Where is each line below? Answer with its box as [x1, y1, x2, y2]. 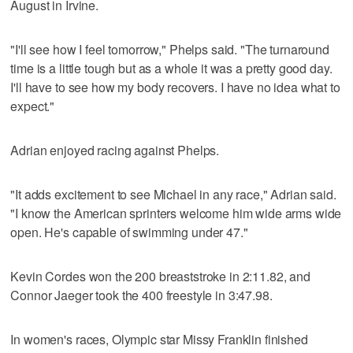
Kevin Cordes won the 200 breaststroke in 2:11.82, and [10, 266, 310, 285]
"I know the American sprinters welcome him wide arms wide [10, 203, 342, 222]
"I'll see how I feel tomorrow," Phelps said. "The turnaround [10, 39, 329, 58]
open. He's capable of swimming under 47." [10, 222, 248, 241]
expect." [10, 96, 55, 115]
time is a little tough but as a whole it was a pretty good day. [10, 58, 333, 77]
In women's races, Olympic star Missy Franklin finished [10, 329, 308, 348]
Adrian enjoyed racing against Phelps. [10, 140, 220, 159]
